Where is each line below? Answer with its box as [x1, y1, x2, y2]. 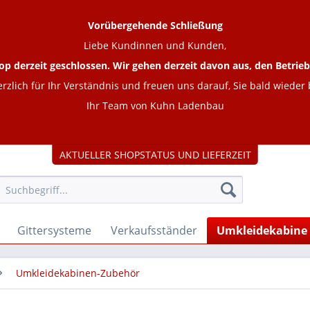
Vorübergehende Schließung [87, 19, 223, 32]
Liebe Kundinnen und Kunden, [84, 39, 226, 52]
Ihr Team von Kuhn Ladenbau [86, 99, 224, 112]
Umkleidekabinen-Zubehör [16, 266, 140, 280]
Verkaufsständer [111, 223, 197, 238]
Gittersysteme [17, 223, 91, 238]
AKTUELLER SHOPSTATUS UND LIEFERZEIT [59, 148, 251, 161]
